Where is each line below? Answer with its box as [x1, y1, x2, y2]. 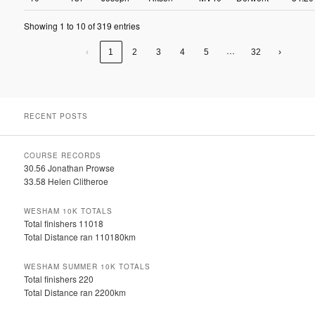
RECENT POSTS [24, 111, 89, 122]
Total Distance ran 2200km [24, 286, 127, 299]
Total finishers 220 [24, 273, 94, 285]
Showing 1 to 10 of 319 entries [24, 20, 141, 32]
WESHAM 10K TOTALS [24, 206, 113, 217]
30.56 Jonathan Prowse [24, 161, 115, 174]
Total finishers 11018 [24, 217, 104, 230]
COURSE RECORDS [24, 150, 102, 160]
